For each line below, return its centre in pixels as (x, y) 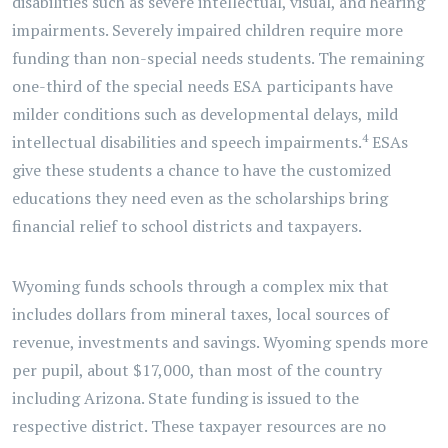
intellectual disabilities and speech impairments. (187, 142)
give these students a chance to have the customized (201, 170)
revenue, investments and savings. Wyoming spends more (220, 342)
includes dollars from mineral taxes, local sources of (200, 314)
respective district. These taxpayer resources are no (199, 426)
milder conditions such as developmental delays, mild (205, 114)
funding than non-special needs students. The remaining (218, 58)
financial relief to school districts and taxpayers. (187, 226)
